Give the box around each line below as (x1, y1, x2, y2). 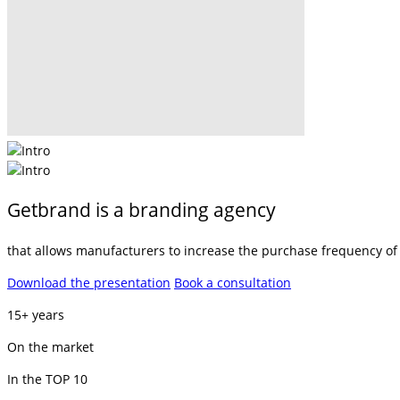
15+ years (7, 305, 64, 323)
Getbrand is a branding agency (7, 197, 276, 223)
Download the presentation (7, 273, 171, 291)
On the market (7, 337, 94, 355)
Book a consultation (174, 273, 291, 291)
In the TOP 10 (7, 370, 87, 387)
